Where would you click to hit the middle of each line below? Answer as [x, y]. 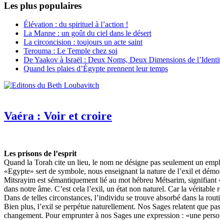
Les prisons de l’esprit [40, 154]
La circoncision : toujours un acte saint [83, 42]
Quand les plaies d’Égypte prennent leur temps [96, 69]
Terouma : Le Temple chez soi [70, 51]
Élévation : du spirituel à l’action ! [76, 25]
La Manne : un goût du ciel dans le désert [87, 33]
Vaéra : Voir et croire [58, 116]
